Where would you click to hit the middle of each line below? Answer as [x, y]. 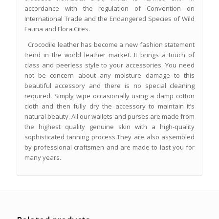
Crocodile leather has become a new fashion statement [109, 44]
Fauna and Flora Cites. [57, 29]
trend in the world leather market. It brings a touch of [109, 55]
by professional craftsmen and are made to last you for [109, 147]
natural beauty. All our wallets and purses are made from [109, 116]
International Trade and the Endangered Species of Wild [109, 18]
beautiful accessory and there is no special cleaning [109, 85]
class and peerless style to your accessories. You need [109, 65]
